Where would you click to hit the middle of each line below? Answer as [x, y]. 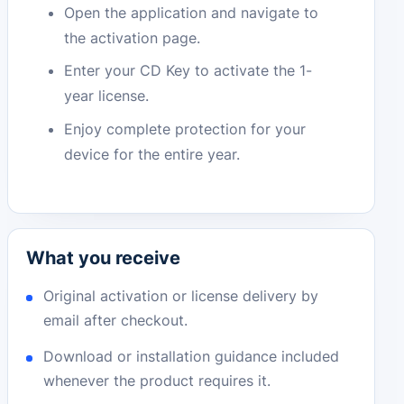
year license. [107, 96]
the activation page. [133, 37]
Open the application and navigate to [192, 12]
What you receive [103, 258]
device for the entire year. [152, 155]
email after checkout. [116, 321]
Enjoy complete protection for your [185, 129]
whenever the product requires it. [157, 381]
